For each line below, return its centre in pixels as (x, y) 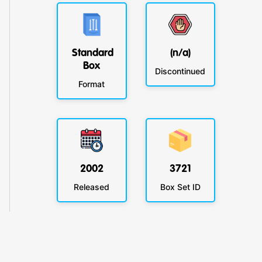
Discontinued (180, 71)
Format (92, 84)
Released (92, 187)
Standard (93, 53)
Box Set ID (180, 187)
